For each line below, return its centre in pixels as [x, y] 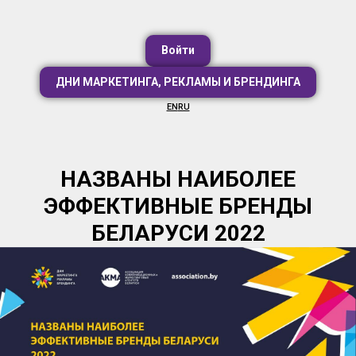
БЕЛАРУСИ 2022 [178, 233]
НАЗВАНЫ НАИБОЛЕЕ [178, 179]
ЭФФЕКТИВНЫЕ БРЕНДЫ [178, 206]
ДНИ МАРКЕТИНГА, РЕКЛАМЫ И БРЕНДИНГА [178, 81]
